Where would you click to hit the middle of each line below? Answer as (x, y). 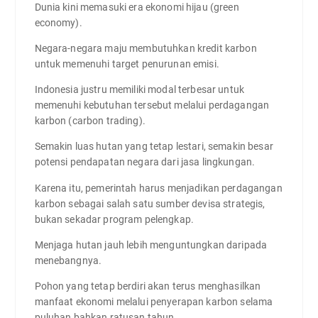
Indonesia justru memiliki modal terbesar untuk (139, 90)
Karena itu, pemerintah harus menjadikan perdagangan (158, 188)
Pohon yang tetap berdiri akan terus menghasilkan (148, 286)
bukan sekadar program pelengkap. (114, 219)
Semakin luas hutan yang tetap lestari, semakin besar (154, 147)
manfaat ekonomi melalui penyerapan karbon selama (154, 301)
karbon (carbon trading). (90, 121)
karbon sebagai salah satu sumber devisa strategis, (150, 203)
